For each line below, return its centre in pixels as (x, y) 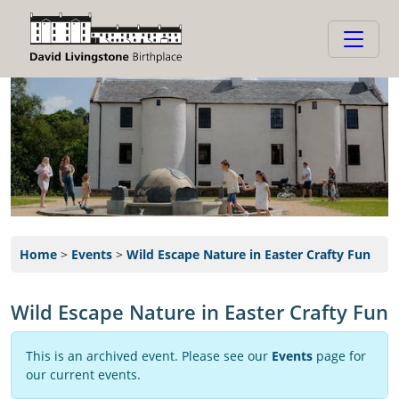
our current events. (83, 375)
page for (339, 356)
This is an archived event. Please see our (149, 356)
